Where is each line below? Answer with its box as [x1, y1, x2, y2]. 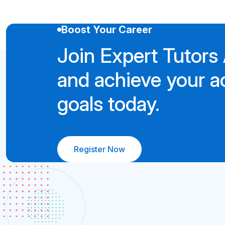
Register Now [74, 144, 125, 154]
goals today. [57, 91, 160, 116]
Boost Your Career [61, 23, 152, 36]
